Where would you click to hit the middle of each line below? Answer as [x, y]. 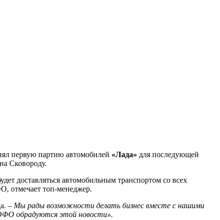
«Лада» [124, 154]
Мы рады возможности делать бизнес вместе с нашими [109, 205]
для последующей [168, 154]
